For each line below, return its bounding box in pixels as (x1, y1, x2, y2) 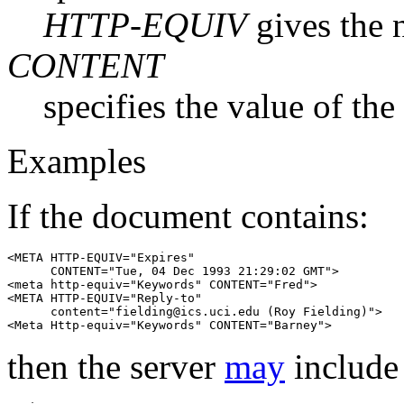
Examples (7, 141, 146, 180)
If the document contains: (7, 196, 369, 235)
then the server (7, 346, 225, 386)
